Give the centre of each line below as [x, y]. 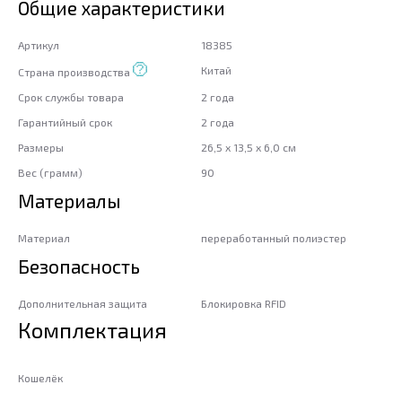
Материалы [70, 201]
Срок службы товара [71, 97]
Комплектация [92, 330]
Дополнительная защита [83, 304]
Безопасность [79, 267]
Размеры [41, 148]
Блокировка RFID [244, 304]
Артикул [39, 45]
